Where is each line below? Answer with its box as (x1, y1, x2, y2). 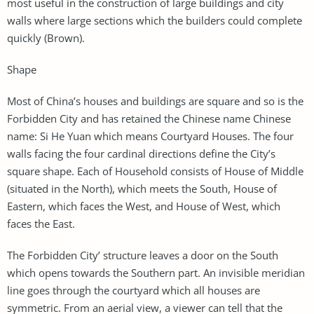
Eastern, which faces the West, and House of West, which (7, 198, 280, 213)
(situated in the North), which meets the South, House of (7, 181, 277, 196)
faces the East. (7, 216, 75, 231)
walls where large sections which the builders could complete (7, 13, 302, 27)
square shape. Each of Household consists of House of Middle (7, 163, 303, 178)
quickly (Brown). (7, 30, 85, 45)
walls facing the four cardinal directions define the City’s (7, 146, 275, 161)
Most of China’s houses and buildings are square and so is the (7, 93, 303, 108)
